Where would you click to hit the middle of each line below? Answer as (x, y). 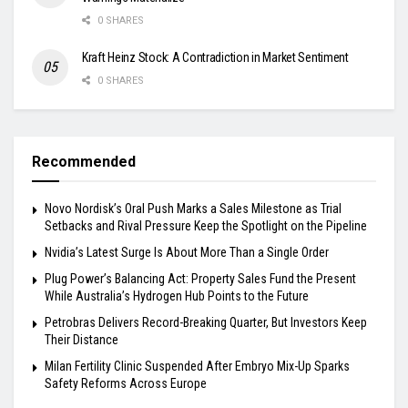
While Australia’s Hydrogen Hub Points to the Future (177, 296)
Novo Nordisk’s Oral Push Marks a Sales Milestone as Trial (193, 209)
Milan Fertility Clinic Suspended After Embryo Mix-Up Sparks (197, 367)
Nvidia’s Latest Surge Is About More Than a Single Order (187, 253)
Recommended (84, 162)
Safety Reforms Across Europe (126, 384)
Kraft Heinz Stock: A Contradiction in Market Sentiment (215, 58)
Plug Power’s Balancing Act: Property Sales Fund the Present (200, 279)
